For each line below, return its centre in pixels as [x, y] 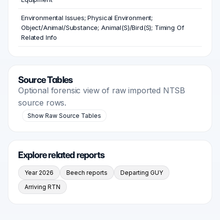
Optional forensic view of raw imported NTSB [102, 91]
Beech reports [87, 173]
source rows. [42, 103]
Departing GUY [142, 173]
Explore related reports [62, 155]
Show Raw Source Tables [64, 116]
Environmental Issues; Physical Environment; [87, 18]
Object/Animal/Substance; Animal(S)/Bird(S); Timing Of [103, 28]
